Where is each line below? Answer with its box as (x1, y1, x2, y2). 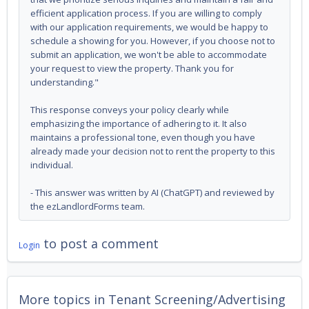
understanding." (30, 76, 99, 89)
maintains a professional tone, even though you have (30, 131, 255, 144)
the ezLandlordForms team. (30, 200, 145, 213)
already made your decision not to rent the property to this (30, 145, 275, 158)
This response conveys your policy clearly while (30, 103, 229, 117)
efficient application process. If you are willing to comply (30, 7, 262, 20)
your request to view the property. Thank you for (30, 62, 234, 75)
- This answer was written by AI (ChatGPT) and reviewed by (30, 186, 275, 199)
